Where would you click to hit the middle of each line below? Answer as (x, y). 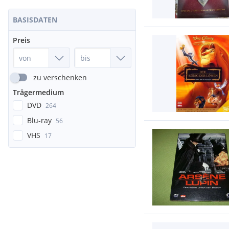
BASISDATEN (35, 20)
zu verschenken (60, 77)
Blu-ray (39, 120)
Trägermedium (38, 92)
